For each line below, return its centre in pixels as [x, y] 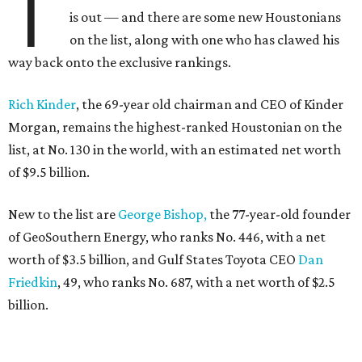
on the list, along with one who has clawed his [205, 40]
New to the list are [63, 215]
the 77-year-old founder [279, 215]
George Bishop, [162, 215]
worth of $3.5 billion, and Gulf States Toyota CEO [153, 260]
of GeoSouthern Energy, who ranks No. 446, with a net [167, 237]
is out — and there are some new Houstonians [206, 17]
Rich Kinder [42, 105]
